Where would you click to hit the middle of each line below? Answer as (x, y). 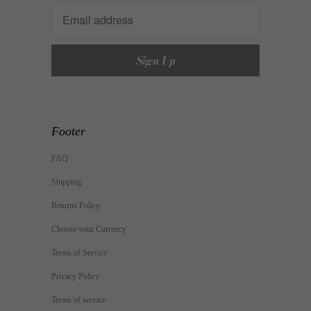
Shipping (66, 182)
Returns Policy (76, 206)
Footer (68, 132)
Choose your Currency (89, 229)
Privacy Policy (75, 277)
